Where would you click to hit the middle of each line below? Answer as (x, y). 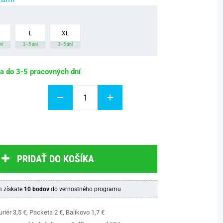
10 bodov (36, 189)
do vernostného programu (85, 189)
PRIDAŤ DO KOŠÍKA (56, 159)
